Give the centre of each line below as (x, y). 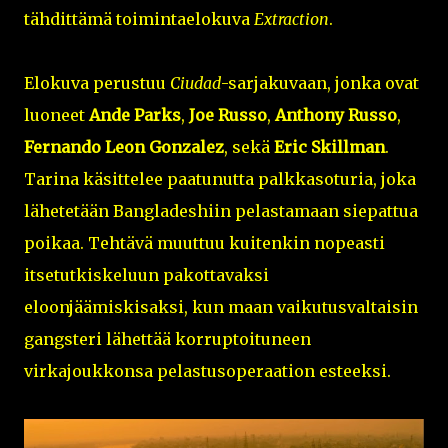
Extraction (291, 19)
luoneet (56, 115)
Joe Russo (228, 115)
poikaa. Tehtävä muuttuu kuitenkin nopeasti (204, 243)
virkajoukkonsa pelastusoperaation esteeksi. (207, 371)
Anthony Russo (336, 115)
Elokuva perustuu (97, 83)
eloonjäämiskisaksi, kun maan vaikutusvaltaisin (221, 307)
